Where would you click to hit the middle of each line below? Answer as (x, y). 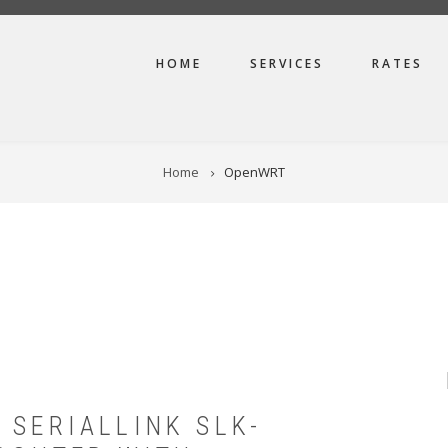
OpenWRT (254, 172)
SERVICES (287, 63)
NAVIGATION (77, 66)
